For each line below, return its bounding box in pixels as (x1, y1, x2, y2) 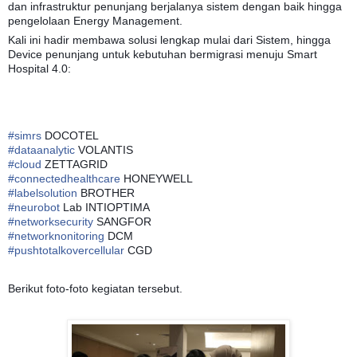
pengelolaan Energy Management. (8, 14, 182, 27)
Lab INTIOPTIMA (60, 200, 150, 214)
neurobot (14, 200, 60, 214)
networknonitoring (14, 229, 104, 242)
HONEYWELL (120, 171, 193, 185)
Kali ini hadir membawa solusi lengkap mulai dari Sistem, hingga (8, 33, 331, 46)
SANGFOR (93, 214, 151, 228)
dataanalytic (14, 143, 75, 156)
